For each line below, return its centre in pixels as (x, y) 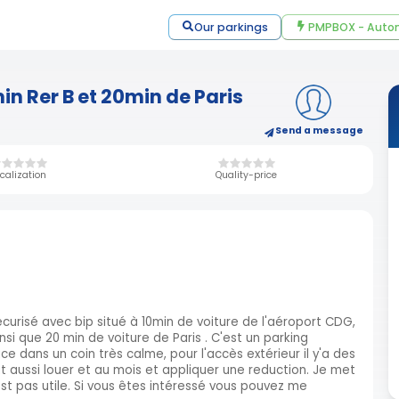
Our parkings (232, 27)
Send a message (320, 130)
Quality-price (247, 175)
